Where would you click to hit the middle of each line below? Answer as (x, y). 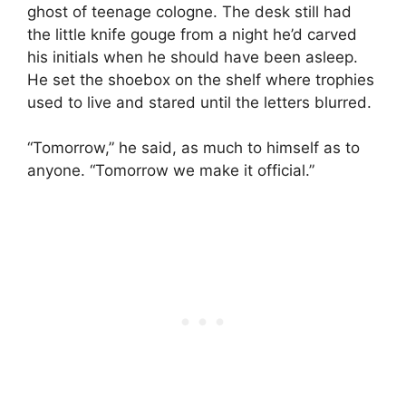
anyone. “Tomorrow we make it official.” (171, 171)
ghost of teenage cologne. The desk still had (189, 11)
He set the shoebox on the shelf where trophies (201, 79)
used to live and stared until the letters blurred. (199, 102)
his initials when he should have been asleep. (193, 57)
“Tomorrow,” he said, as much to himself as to (193, 148)
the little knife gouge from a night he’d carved (192, 34)
